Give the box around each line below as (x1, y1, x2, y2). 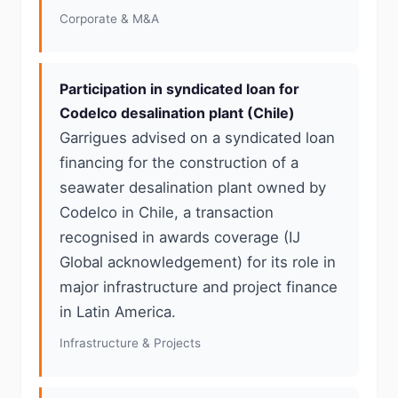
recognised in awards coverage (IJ (60, 228, 300, 246)
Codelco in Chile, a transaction (60, 203, 274, 221)
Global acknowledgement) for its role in (60, 253, 336, 271)
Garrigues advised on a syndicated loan (60, 129, 335, 147)
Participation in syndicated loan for (60, 80, 299, 98)
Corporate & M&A (60, 12, 159, 26)
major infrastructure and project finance (60, 278, 338, 296)
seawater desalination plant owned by (60, 179, 326, 196)
